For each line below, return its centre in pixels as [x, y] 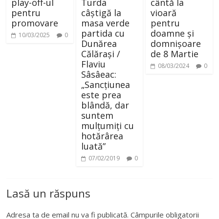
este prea [101, 95]
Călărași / [100, 54]
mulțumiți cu [107, 125]
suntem [97, 115]
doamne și [172, 33]
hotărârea [102, 136]
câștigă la [101, 12]
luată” [93, 146]
